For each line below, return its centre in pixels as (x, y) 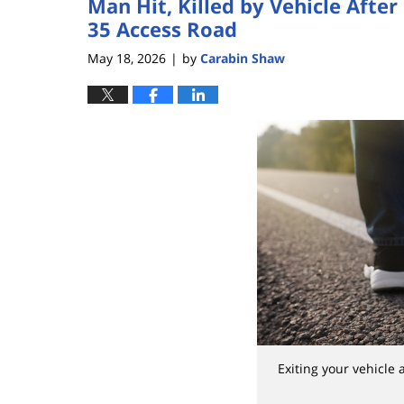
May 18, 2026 (127, 58)
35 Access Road (162, 29)
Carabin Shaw (243, 58)
